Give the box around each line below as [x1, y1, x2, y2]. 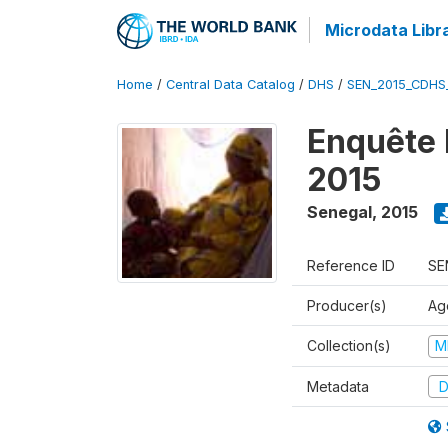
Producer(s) [307, 297, 387, 314]
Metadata [307, 377, 369, 395]
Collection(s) [307, 337, 391, 354]
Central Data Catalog [166, 77, 295, 92]
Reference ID [307, 257, 395, 274]
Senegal [307, 202, 372, 222]
